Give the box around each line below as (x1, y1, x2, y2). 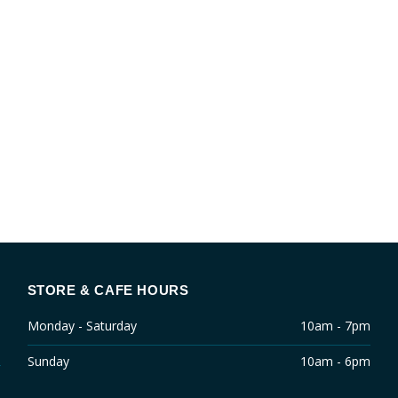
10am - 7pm (300, 317, 371, 334)
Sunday (27, 353, 69, 370)
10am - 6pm (300, 353, 371, 370)
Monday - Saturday (27, 317, 137, 334)
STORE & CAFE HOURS (27, 283, 189, 298)
